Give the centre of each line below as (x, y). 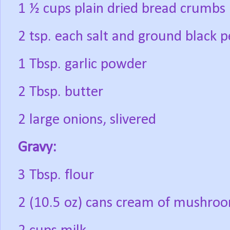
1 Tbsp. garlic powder (82, 65)
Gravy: (37, 148)
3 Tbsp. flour (56, 176)
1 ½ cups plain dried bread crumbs (122, 9)
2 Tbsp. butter (61, 92)
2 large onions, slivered (87, 120)
